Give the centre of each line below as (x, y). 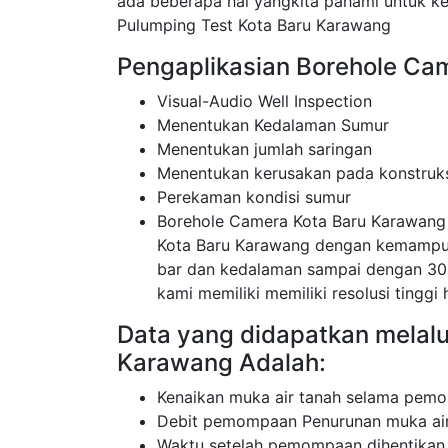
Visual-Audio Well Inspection (264, 101)
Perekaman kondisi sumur (254, 197)
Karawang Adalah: (221, 362)
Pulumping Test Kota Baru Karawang (254, 25)
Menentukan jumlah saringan (264, 149)
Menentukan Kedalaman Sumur (273, 125)
